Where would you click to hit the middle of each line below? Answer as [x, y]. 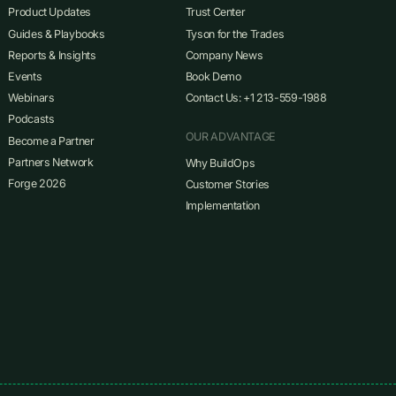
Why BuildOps [220, 163]
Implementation [222, 206]
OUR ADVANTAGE [230, 137]
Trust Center [215, 12]
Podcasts [31, 119]
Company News [224, 55]
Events [25, 77]
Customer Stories [227, 184]
